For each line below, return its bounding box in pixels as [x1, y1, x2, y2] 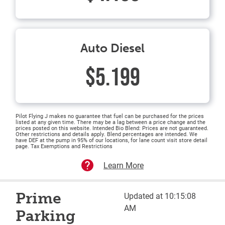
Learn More [103, 160, 144, 171]
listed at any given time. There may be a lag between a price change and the [16, 118, 205, 126]
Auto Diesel [80, 41, 145, 56]
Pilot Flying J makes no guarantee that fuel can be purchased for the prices [16, 112, 204, 120]
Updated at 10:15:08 [124, 190, 196, 201]
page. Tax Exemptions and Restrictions [16, 142, 113, 150]
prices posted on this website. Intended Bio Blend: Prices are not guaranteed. [16, 124, 208, 132]
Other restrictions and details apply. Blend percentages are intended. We [16, 130, 197, 138]
